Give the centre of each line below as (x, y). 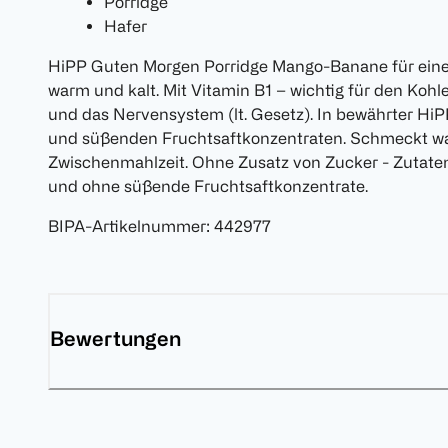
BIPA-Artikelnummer (127, 226)
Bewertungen (115, 339)
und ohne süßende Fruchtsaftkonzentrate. (208, 186)
